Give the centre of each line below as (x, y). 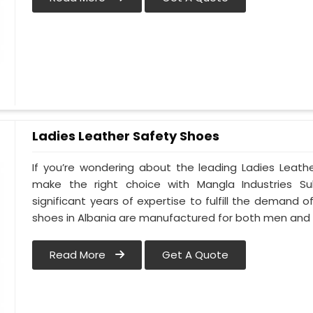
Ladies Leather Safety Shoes (126, 136)
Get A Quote (196, 255)
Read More (79, 255)
